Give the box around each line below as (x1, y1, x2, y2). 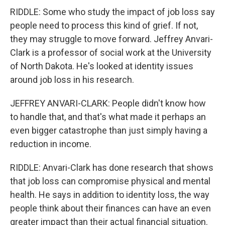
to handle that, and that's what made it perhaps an (10, 111, 206, 122)
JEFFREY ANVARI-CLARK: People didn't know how (10, 98, 206, 108)
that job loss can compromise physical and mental (10, 176, 210, 186)
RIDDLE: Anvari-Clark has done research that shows (10, 162, 213, 173)
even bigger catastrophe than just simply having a (10, 125, 207, 136)
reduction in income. (10, 139, 91, 149)
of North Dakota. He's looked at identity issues (10, 61, 193, 71)
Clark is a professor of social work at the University (10, 47, 211, 58)
